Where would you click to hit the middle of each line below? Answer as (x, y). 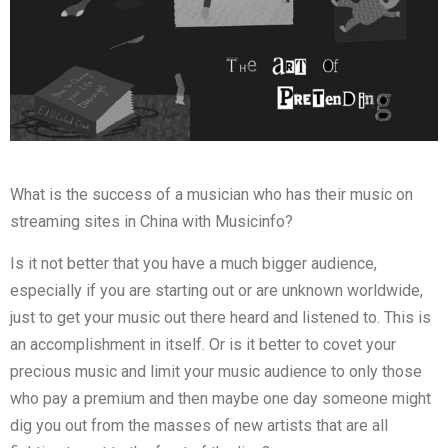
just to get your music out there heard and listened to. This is (220, 317)
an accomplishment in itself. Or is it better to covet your (203, 344)
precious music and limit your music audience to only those (216, 371)
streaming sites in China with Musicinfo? (151, 221)
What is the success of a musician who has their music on (211, 194)
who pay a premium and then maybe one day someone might (220, 398)
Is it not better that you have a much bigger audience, (193, 263)
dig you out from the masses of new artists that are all (199, 425)
